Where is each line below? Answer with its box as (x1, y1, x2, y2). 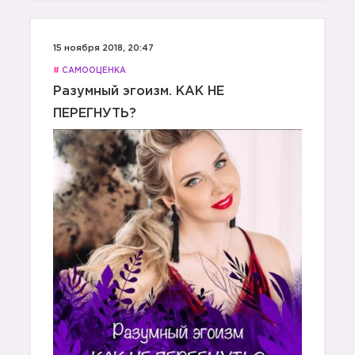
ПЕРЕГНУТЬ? (53, 108, 136, 120)
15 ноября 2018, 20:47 (53, 44, 154, 52)
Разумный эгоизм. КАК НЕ (53, 86, 224, 97)
